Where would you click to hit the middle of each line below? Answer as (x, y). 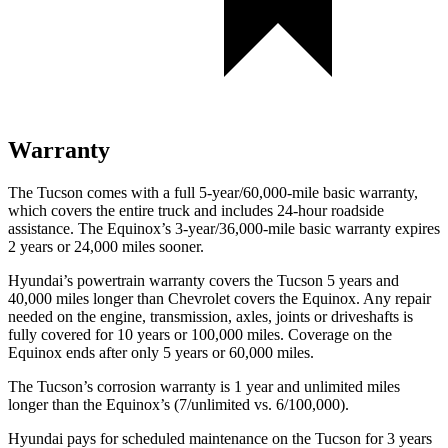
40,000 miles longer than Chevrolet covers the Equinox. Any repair (219, 298)
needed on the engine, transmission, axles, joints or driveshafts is (210, 316)
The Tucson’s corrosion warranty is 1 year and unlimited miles (204, 386)
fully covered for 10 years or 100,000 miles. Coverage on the (200, 334)
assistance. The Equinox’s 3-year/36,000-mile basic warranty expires (224, 228)
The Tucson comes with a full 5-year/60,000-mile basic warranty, (213, 192)
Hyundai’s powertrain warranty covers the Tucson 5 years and (203, 280)
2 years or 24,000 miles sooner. (106, 246)
